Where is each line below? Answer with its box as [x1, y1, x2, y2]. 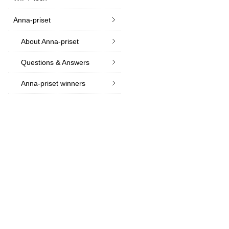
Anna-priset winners [21, 79, 85, 87]
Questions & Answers [21, 58, 89, 66]
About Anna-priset [21, 37, 79, 45]
